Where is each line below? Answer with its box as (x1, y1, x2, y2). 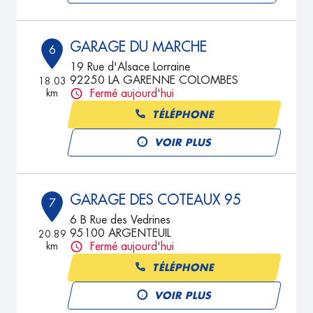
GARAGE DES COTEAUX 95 (70, 193, 242, 207)
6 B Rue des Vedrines (70, 214, 171, 226)
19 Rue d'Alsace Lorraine (70, 61, 191, 73)
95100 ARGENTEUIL (70, 228, 171, 239)
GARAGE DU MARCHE (70, 40, 208, 54)
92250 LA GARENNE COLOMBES (70, 75, 239, 86)
